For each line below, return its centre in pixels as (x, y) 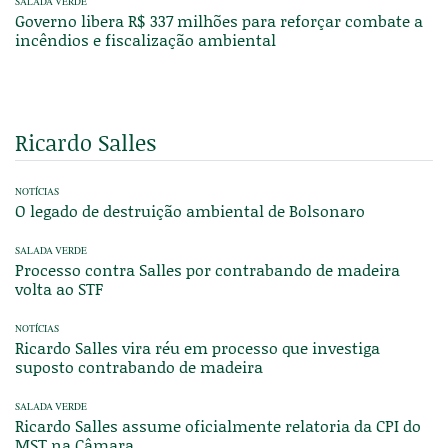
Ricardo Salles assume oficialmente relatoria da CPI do (218, 426)
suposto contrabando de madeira (139, 367)
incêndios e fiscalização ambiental (145, 40)
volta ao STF (59, 289)
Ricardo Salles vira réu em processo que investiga (197, 348)
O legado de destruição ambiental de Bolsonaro (190, 211)
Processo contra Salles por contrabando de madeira (207, 270)
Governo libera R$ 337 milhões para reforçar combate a (219, 21)
